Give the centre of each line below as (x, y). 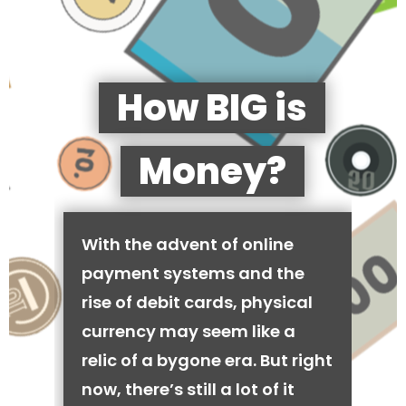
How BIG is (212, 108)
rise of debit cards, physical (197, 302)
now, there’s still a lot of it (188, 389)
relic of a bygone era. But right (207, 360)
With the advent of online (188, 244)
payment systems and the (193, 273)
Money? (212, 171)
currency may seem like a (188, 331)
